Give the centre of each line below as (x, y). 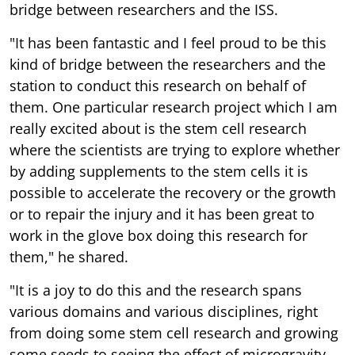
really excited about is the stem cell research (158, 128)
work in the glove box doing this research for (158, 235)
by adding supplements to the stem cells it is (159, 171)
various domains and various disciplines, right (164, 311)
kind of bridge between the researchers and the (168, 64)
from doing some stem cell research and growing (174, 332)
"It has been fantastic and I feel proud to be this (168, 42)
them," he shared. (69, 256)
